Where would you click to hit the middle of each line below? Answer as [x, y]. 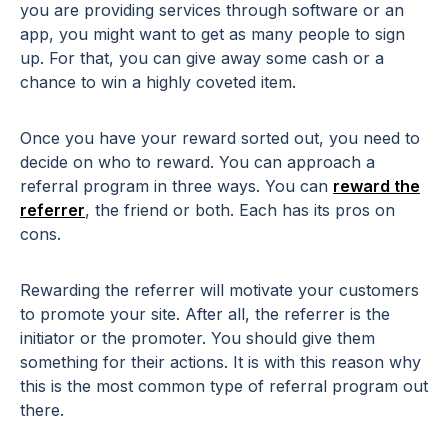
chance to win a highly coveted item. [158, 82]
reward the [376, 186]
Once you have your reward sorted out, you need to [220, 138]
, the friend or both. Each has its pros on [240, 210]
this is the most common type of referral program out [224, 386]
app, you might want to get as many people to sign [212, 34]
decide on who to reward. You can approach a [197, 162]
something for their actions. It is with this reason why [220, 362]
